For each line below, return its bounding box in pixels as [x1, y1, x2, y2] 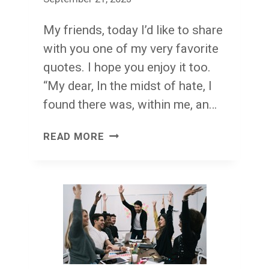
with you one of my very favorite [43, 41, 219, 56]
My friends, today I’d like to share [43, 22, 223, 37]
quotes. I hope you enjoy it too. [43, 59, 211, 74]
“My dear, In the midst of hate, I [43, 78, 212, 93]
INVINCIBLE [103, 129, 162, 141]
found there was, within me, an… [43, 97, 217, 112]
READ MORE [43, 130, 104, 142]
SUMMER [103, 148, 150, 160]
